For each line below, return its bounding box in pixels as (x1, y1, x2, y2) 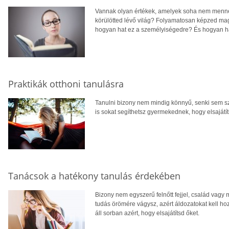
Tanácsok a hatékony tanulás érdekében (8, 170, 180, 182)
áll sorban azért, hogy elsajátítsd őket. (95, 210, 199, 217)
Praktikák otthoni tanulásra (8, 78, 124, 90)
